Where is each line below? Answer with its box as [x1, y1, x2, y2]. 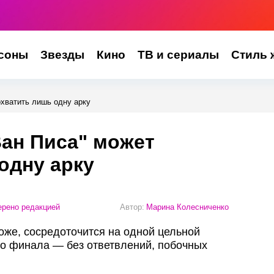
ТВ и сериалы [137, 48, 219, 61]
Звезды [40, 48, 84, 61]
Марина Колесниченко [146, 202, 229, 212]
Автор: [120, 202, 144, 212]
